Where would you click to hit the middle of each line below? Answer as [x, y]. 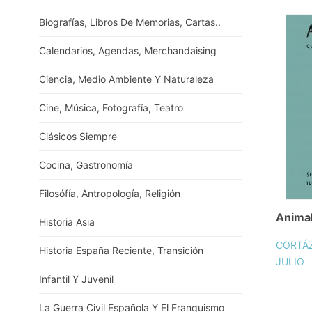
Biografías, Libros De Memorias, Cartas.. [130, 22]
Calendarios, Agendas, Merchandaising [128, 50]
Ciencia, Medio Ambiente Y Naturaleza [126, 79]
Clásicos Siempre [78, 136]
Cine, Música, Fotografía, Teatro [111, 108]
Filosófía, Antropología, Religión [110, 193]
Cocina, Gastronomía [86, 165]
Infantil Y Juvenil [76, 279]
